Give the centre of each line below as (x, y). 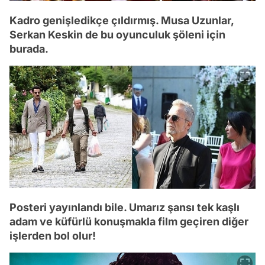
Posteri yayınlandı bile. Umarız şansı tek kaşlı (125, 208)
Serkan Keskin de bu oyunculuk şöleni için (117, 35)
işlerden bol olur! (53, 236)
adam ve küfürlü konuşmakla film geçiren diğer (129, 222)
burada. (29, 49)
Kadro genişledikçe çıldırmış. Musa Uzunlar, (122, 21)
